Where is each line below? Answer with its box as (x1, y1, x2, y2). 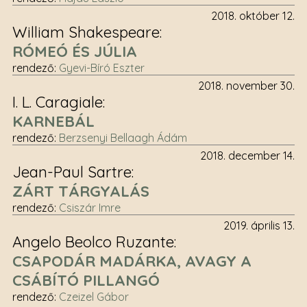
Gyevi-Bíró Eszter (58, 61, 145, 75)
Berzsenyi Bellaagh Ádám (58, 131, 187, 145)
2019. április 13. (223, 219, 295, 232)
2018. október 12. (211, 9, 295, 23)
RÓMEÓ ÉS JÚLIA (12, 42, 137, 61)
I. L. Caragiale (12, 93, 103, 112)
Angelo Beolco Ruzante (12, 232, 174, 251)
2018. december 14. (200, 149, 295, 162)
